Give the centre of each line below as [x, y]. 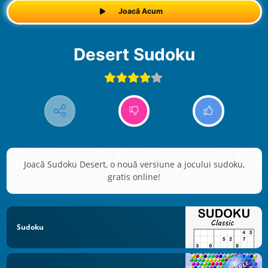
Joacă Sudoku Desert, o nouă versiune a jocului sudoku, [134, 165]
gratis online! [134, 177]
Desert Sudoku [140, 54]
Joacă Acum [141, 11]
